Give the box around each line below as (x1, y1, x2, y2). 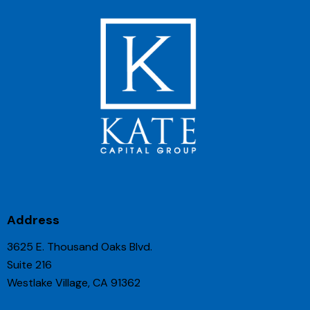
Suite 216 (7, 257, 52, 272)
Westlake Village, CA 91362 (7, 275, 140, 290)
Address (7, 212, 60, 228)
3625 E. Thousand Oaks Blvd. (7, 239, 152, 254)
